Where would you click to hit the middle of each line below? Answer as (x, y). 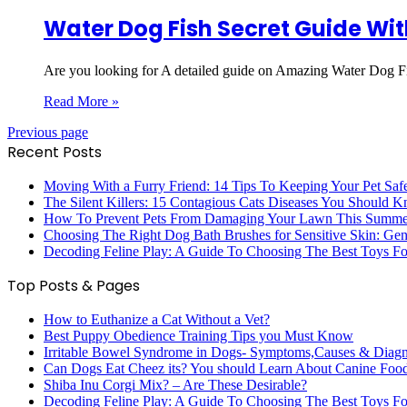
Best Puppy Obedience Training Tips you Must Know (199, 335)
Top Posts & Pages (74, 285)
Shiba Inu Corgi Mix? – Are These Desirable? (175, 384)
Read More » (81, 101)
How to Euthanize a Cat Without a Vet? (157, 319)
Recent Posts (55, 152)
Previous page (48, 132)
